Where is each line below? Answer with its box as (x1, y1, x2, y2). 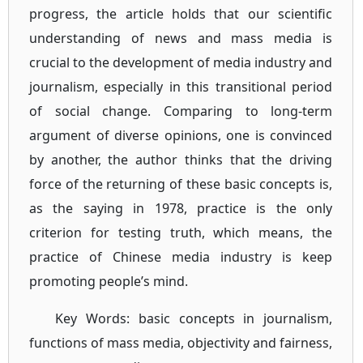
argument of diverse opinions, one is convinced (29, 126, 333, 144)
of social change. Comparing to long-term (29, 102, 333, 120)
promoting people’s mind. (29, 272, 188, 290)
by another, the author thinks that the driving (29, 151, 333, 169)
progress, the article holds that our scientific (29, 5, 333, 23)
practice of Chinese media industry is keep (29, 248, 333, 266)
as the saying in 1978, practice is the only (29, 199, 333, 217)
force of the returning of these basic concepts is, (29, 175, 333, 193)
